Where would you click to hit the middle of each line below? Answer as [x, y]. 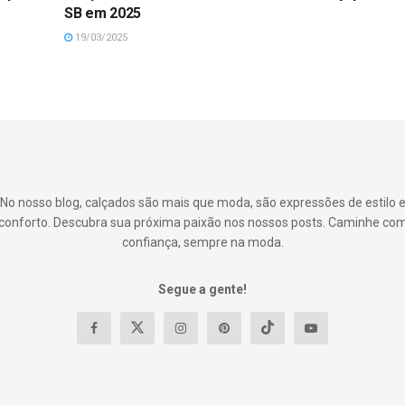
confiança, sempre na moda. [202, 242]
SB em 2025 [103, 13]
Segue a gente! [202, 289]
